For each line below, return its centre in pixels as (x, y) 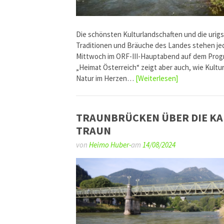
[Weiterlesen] (157, 78)
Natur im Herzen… (106, 78)
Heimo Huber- (110, 144)
